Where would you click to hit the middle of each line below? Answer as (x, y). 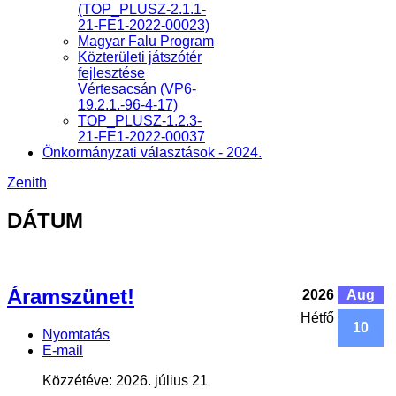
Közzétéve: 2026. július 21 (125, 380)
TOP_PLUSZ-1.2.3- (140, 121)
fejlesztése (111, 73)
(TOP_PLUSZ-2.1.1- (142, 9)
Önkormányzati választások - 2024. (152, 152)
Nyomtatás (76, 334)
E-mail (63, 350)
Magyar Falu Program (146, 41)
